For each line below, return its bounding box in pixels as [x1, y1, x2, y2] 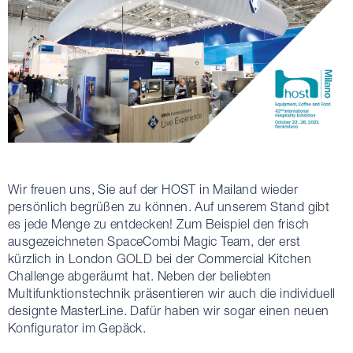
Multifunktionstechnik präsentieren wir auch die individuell [8, 285, 336, 300]
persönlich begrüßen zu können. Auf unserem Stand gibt [8, 199, 330, 214]
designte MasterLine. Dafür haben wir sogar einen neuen [8, 303, 329, 318]
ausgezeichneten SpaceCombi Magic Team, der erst [8, 233, 301, 248]
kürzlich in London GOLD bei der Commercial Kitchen [8, 251, 311, 266]
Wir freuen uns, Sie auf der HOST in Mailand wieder [8, 181, 298, 196]
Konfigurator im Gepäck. [8, 320, 147, 335]
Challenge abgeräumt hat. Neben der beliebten [8, 268, 272, 283]
